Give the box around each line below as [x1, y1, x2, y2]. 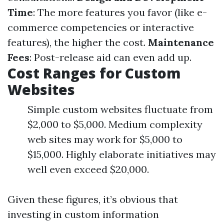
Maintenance [148, 36, 214, 48]
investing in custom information [7, 208, 159, 220]
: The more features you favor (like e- [33, 6, 207, 18]
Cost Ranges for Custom [7, 63, 180, 82]
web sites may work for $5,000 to [27, 133, 182, 145]
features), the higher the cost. [7, 36, 148, 48]
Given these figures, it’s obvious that [7, 193, 178, 205]
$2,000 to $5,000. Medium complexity [27, 118, 202, 130]
